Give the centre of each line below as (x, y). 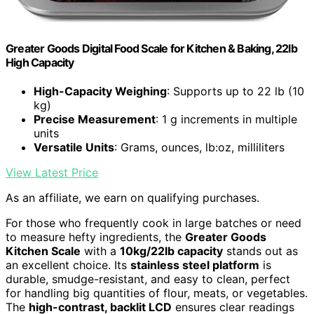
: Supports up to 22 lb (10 (235, 91)
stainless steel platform (195, 265)
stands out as (260, 251)
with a (100, 251)
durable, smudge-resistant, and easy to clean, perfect (148, 279)
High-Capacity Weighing (100, 91)
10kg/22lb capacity (171, 251)
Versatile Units (74, 147)
